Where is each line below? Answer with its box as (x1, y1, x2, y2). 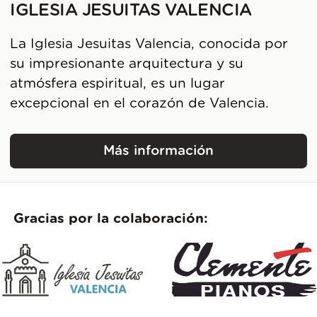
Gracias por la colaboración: (13, 212, 208, 226)
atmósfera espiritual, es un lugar (10, 76, 226, 91)
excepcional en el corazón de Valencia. (10, 96, 270, 110)
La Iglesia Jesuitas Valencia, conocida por (10, 37, 289, 51)
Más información (103, 144, 214, 158)
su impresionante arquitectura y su (10, 57, 244, 71)
